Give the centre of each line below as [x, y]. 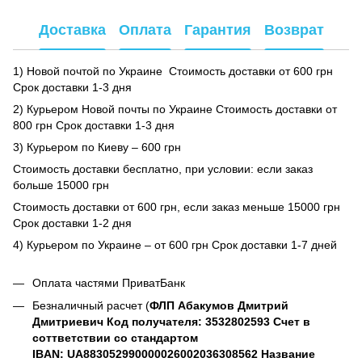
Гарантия [217, 30]
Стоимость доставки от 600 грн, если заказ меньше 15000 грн [177, 206]
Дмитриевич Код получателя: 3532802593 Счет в [171, 321]
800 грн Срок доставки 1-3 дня [94, 125]
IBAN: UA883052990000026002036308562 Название [174, 354]
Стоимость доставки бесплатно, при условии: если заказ [163, 168]
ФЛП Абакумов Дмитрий [219, 305]
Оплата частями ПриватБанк [109, 282]
